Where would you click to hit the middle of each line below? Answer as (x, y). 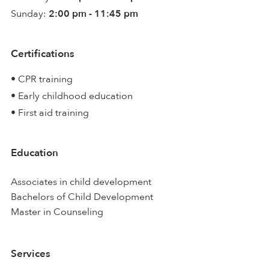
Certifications (43, 53)
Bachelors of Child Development (82, 197)
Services (31, 253)
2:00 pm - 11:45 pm (93, 14)
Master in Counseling (57, 212)
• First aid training (50, 113)
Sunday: (29, 14)
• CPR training (42, 79)
